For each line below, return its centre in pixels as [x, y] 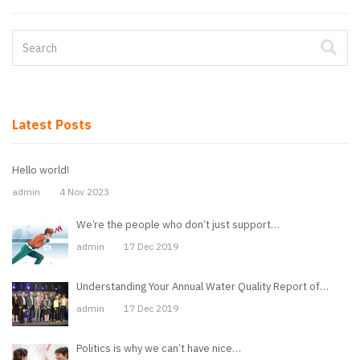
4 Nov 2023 [84, 192]
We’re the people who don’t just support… [178, 225]
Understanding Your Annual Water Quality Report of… [202, 286]
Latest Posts [52, 125]
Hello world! [41, 170]
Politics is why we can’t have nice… [159, 348]
